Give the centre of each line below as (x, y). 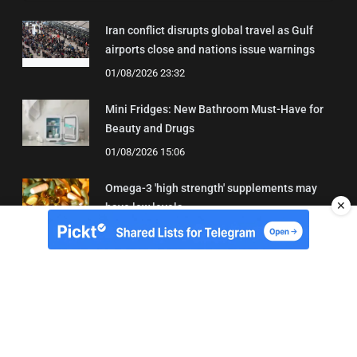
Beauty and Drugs (150, 128)
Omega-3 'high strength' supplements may (211, 188)
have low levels (144, 207)
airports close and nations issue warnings (210, 49)
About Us (178, 341)
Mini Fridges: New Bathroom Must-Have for (214, 109)
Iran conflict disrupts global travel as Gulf (209, 30)
